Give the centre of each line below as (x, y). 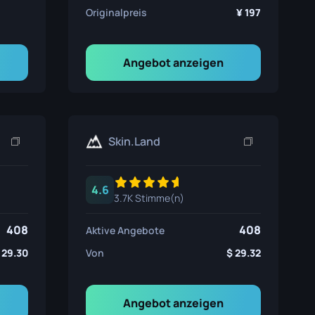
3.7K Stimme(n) (149, 198)
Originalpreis (117, 12)
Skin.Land (135, 141)
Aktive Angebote (126, 230)
